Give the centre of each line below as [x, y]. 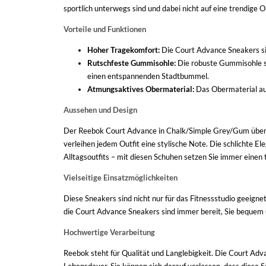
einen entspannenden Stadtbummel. [148, 76]
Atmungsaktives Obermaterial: [141, 89]
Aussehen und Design [100, 110]
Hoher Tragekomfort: [123, 50]
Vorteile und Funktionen [105, 29]
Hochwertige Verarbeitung [109, 232]
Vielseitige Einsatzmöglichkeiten [121, 178]
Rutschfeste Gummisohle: [132, 63]
